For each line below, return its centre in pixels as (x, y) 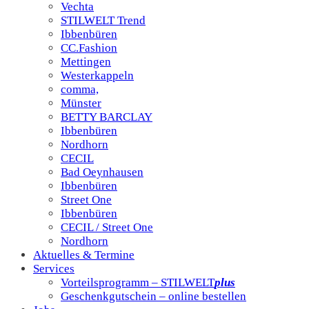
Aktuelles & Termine (84, 255)
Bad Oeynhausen (102, 172)
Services (54, 268)
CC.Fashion (89, 48)
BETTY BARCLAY (107, 117)
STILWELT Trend (103, 20)
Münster (81, 103)
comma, (80, 89)
